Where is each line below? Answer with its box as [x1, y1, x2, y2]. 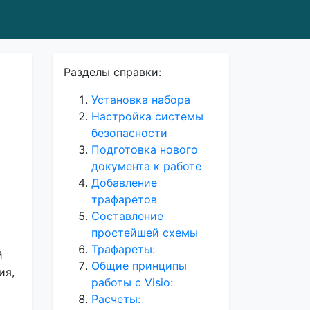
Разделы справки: [64, 65, 161, 79]
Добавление [91, 176, 157, 190]
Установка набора [91, 93, 190, 107]
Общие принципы [91, 259, 187, 273]
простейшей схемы [91, 226, 198, 239]
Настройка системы [91, 109, 203, 123]
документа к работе [91, 159, 201, 173]
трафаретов [91, 192, 157, 206]
